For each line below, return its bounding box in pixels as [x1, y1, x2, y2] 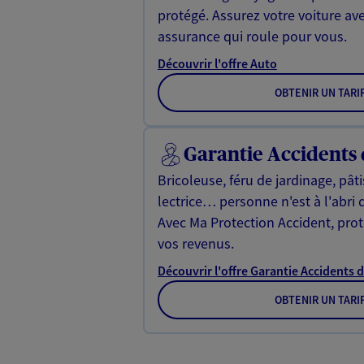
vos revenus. [158, 233, 234, 253]
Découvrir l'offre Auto [158, 54, 277, 71]
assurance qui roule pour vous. [158, 26, 347, 45]
